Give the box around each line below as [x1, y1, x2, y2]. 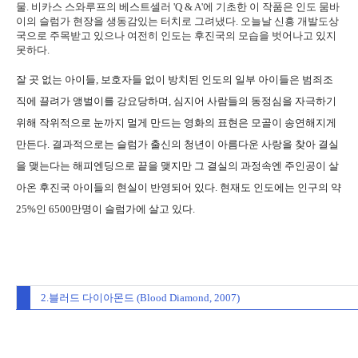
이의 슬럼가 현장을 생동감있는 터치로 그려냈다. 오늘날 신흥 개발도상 [16, 15, 339, 27]
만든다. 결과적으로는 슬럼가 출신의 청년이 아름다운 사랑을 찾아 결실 [16, 138, 339, 150]
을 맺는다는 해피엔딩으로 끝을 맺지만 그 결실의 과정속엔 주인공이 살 [16, 160, 339, 172]
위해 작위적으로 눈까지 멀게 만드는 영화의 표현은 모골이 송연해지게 [16, 117, 336, 129]
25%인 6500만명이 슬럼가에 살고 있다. [16, 203, 195, 215]
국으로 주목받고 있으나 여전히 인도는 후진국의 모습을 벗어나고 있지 [16, 30, 336, 42]
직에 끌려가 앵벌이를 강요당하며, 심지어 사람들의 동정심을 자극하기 [16, 95, 336, 107]
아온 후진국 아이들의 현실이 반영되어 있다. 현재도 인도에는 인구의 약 [16, 181, 341, 193]
